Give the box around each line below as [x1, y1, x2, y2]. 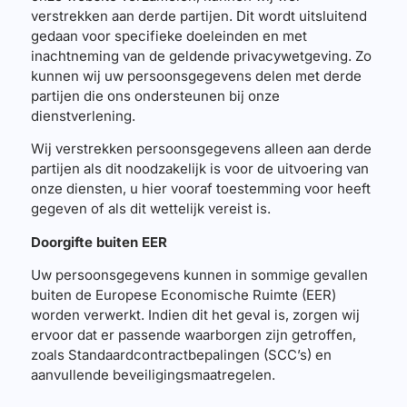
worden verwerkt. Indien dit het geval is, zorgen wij [30, 305, 360, 323]
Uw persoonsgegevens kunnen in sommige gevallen [30, 265, 368, 283]
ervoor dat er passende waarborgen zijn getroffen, [30, 325, 356, 343]
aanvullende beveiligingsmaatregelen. [30, 365, 275, 383]
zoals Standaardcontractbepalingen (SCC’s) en [30, 345, 332, 363]
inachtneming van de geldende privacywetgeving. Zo [30, 46, 372, 65]
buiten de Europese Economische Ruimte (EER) [30, 285, 336, 303]
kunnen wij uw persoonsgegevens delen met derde [30, 66, 362, 84]
